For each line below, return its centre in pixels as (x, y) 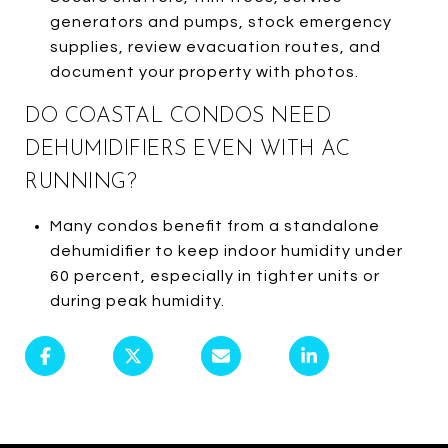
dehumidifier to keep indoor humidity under (226, 250)
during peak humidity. (137, 300)
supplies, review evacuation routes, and (215, 46)
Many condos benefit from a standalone (214, 225)
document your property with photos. (204, 71)
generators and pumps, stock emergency (220, 21)
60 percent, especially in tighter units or (214, 275)
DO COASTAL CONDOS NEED (178, 116)
